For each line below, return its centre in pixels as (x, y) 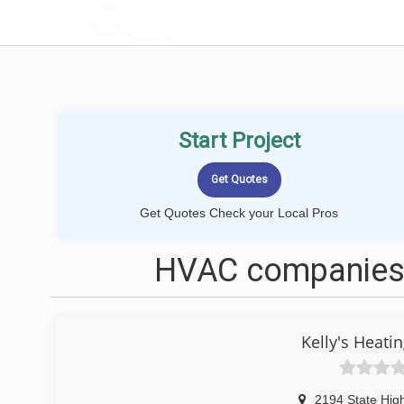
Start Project (239, 141)
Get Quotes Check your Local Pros (239, 213)
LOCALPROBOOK (192, 22)
